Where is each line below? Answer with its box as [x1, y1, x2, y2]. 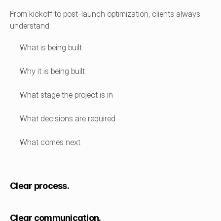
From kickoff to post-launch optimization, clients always [10, 9, 200, 19]
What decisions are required [20, 113, 115, 123]
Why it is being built [20, 66, 85, 76]
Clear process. [10, 181, 69, 191]
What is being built [20, 42, 82, 52]
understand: [10, 21, 51, 31]
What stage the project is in [20, 90, 113, 100]
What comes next [20, 137, 80, 147]
